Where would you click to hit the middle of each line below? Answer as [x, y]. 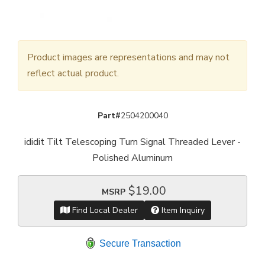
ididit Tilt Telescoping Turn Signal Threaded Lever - [132, 142]
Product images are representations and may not [128, 58]
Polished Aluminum [132, 158]
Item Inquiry [182, 211]
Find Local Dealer [104, 211]
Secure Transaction [140, 244]
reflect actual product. [73, 74]
